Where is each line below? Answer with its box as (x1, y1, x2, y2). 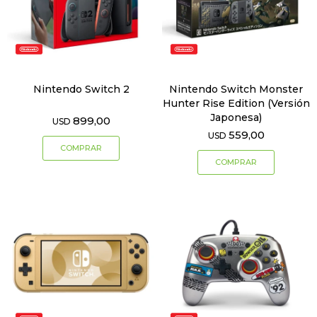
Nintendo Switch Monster (169, 83, 303, 96)
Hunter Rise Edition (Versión (162, 97, 310, 110)
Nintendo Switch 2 (33, 83, 129, 96)
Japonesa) (210, 111, 262, 125)
